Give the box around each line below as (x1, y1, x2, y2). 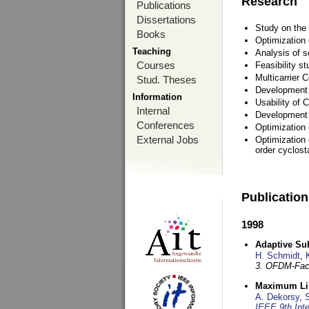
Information (132, 92, 182, 102)
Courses (137, 59, 175, 71)
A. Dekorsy (255, 292, 299, 302)
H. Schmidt (255, 250, 300, 261)
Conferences (137, 119, 195, 131)
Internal (137, 105, 170, 117)
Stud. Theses (137, 74, 197, 86)
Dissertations (137, 14, 196, 26)
